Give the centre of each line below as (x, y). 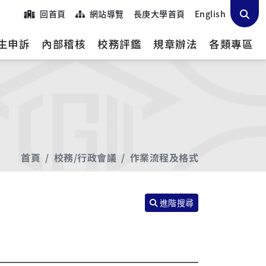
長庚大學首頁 (159, 13)
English (210, 13)
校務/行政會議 (85, 157)
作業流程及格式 (164, 157)
